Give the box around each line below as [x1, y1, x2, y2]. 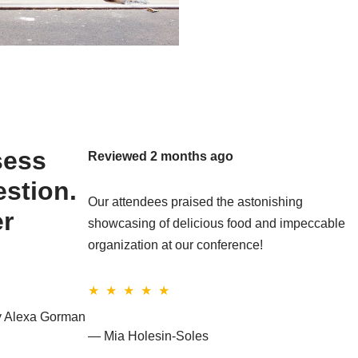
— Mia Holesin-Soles [88, 329, 209, 344]
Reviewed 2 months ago [88, 149, 233, 164]
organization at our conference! [88, 238, 263, 253]
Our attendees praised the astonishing [88, 195, 303, 209]
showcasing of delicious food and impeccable [88, 217, 345, 231]
